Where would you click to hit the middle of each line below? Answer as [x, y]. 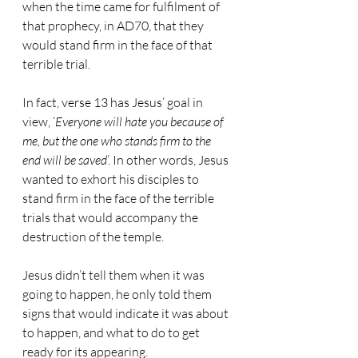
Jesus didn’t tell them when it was [115, 275]
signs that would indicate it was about [127, 313]
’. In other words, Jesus [169, 160]
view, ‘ [39, 121]
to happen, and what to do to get [112, 332]
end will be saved [65, 160]
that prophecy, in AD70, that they [114, 26]
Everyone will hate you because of [141, 121]
